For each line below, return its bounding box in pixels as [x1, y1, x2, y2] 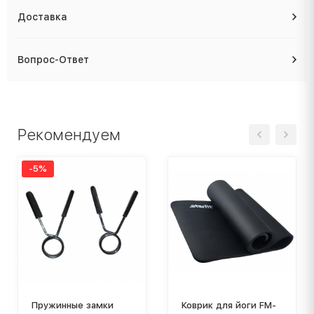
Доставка [18, 11, 67, 22]
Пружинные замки [32, 299, 114, 310]
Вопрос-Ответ [18, 53, 89, 65]
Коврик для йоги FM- [182, 299, 276, 310]
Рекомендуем [18, 125, 121, 144]
